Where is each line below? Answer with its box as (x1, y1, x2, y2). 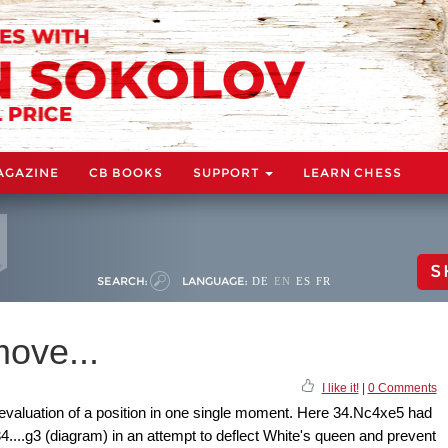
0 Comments (367, 380, 437, 395)
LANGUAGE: (182, 273, 247, 288)
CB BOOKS (89, 164, 163, 180)
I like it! (321, 380, 359, 395)
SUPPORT (193, 164, 263, 180)
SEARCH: (97, 273, 147, 288)
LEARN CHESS (303, 164, 402, 180)
